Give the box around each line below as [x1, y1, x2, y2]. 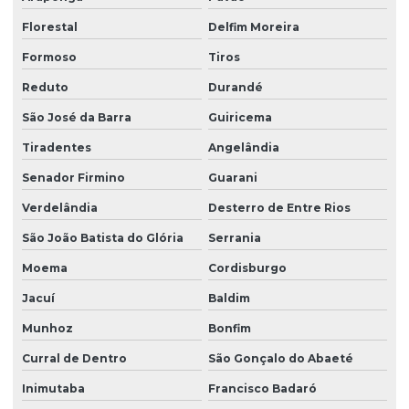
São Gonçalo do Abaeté [207, 351, 353, 366]
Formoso [22, 50, 77, 65]
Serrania [207, 231, 261, 246]
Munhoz [22, 321, 73, 336]
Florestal [22, 20, 78, 35]
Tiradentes [22, 141, 91, 155]
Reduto [22, 80, 68, 95]
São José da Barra [22, 110, 131, 125]
